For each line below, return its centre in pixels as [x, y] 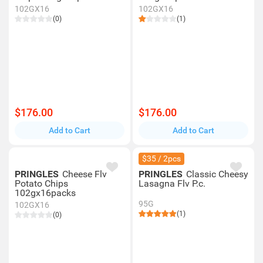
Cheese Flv [85, 174]
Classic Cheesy [217, 174]
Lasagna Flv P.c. [172, 183]
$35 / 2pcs [161, 159]
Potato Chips [41, 183]
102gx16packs [45, 193]
